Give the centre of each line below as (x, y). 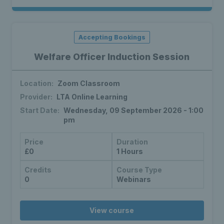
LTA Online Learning (92, 97)
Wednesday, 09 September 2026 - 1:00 (133, 110)
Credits (38, 170)
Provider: (36, 97)
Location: (37, 83)
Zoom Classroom (89, 83)
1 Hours (129, 151)
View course (112, 210)
